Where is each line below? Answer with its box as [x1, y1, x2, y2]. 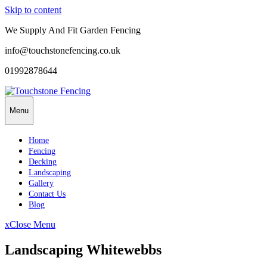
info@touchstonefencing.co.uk [5, 45, 120, 55]
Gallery [29, 178, 54, 188]
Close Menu [10, 219, 55, 229]
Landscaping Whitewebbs [5, 241, 162, 257]
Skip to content [5, 5, 61, 15]
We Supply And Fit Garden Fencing [5, 25, 141, 35]
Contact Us [29, 189, 66, 198]
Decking [29, 157, 57, 166]
